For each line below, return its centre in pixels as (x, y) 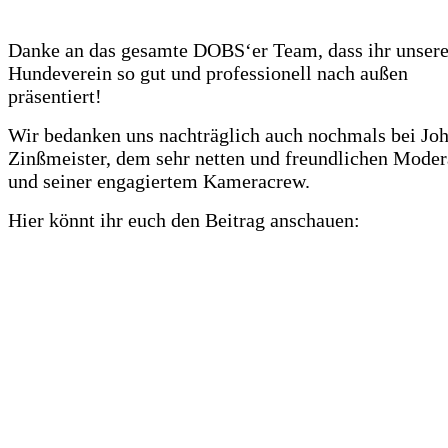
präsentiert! (57, 96)
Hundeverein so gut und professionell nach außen (208, 73)
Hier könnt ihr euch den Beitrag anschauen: (184, 220)
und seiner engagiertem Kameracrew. (161, 181)
